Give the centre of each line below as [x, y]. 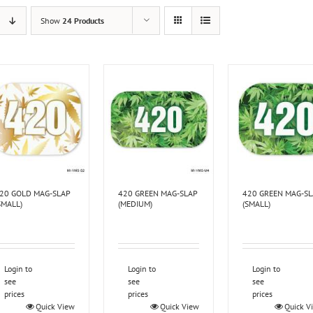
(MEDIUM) [136, 203]
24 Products [83, 21]
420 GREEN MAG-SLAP [158, 193]
